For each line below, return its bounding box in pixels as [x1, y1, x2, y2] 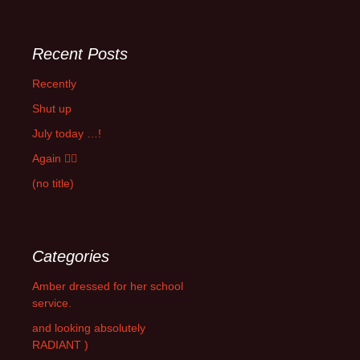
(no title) [32, 176, 74, 190]
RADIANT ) [32, 337, 88, 351]
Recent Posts [32, 44, 128, 63]
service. [32, 296, 72, 309]
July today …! [32, 126, 101, 140]
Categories [32, 247, 109, 265]
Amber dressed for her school [32, 279, 183, 292]
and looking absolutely [32, 321, 145, 334]
